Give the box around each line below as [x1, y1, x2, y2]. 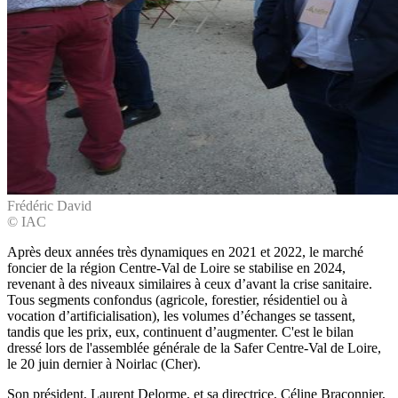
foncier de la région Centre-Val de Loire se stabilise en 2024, [7, 259, 346, 275]
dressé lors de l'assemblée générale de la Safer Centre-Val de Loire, [7, 339, 381, 355]
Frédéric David [7, 197, 92, 213]
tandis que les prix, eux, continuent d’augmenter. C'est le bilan [7, 323, 354, 339]
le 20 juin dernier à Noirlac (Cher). [7, 355, 201, 371]
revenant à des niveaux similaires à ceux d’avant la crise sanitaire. [7, 275, 372, 291]
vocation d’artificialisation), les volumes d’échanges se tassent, [7, 307, 355, 323]
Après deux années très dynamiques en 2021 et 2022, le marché [7, 243, 363, 259]
